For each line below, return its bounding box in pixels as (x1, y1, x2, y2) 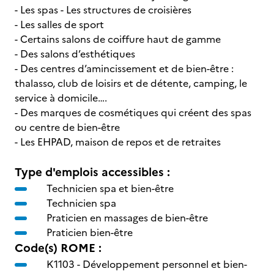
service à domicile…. (15, 91, 109, 105)
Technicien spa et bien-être (46, 181, 174, 196)
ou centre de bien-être (15, 120, 122, 135)
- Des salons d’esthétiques (15, 46, 138, 61)
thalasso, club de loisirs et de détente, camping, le (15, 76, 247, 91)
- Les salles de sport (15, 17, 106, 32)
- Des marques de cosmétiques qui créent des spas (15, 105, 251, 120)
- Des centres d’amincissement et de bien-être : (15, 61, 234, 76)
